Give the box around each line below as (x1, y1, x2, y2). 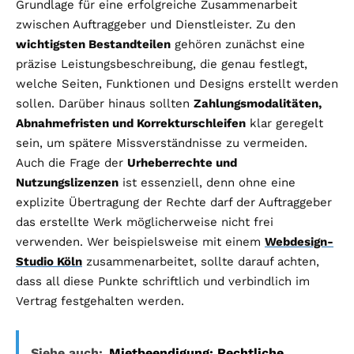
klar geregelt (246, 115, 323, 130)
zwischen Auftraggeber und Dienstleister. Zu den (16, 17, 296, 32)
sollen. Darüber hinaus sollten (16, 96, 194, 111)
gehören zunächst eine (171, 36, 305, 51)
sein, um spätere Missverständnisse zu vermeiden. (16, 135, 307, 150)
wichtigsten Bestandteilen (16, 36, 171, 51)
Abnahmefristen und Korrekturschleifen (16, 115, 246, 130)
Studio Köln (16, 254, 82, 269)
